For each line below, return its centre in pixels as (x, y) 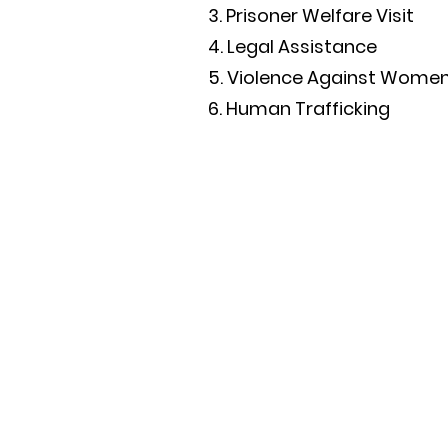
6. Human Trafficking (299, 108)
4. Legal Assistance (292, 46)
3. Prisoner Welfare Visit (311, 15)
